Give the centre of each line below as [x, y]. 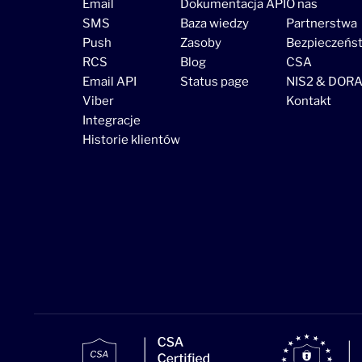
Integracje [112, 121]
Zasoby [201, 43]
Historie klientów [131, 140]
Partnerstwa [322, 24]
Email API [109, 82]
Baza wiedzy [215, 24]
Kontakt [309, 101]
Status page [215, 82]
